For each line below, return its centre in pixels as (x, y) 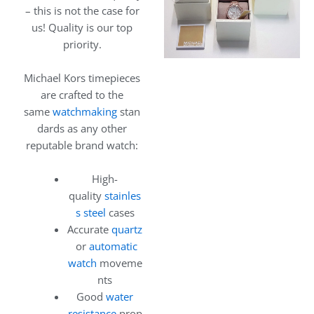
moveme (119, 263)
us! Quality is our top (82, 28)
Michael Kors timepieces (82, 78)
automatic (113, 246)
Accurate (89, 230)
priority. (82, 45)
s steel (90, 213)
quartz (127, 230)
